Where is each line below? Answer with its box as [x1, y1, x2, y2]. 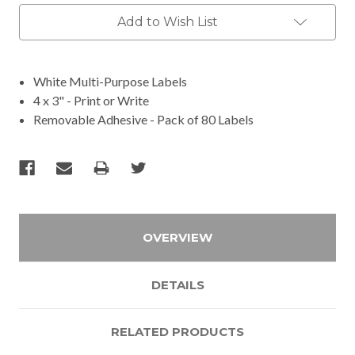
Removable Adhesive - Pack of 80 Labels [33, 111, 254, 127]
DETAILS [151, 277, 204, 292]
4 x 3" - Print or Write [33, 92, 150, 108]
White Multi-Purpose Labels [33, 73, 188, 89]
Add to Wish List [116, 13, 218, 29]
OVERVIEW [143, 229, 212, 245]
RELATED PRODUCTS [111, 323, 244, 339]
